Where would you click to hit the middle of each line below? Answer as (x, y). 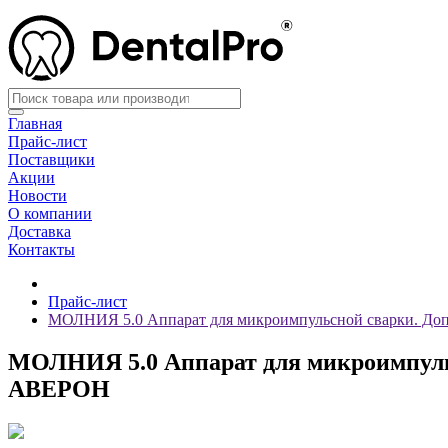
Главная (35, 123)
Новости (37, 195)
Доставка (39, 231)
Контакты (41, 249)
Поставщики (51, 159)
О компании (50, 213)
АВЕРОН (59, 388)
